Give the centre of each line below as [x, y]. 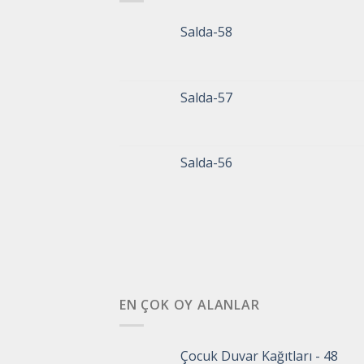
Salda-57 [206, 97]
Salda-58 [206, 32]
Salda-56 [206, 162]
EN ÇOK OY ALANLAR [190, 305]
